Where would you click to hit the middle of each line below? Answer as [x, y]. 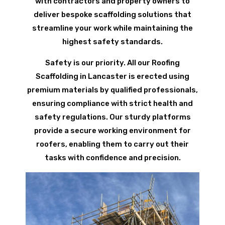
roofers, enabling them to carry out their [113, 144]
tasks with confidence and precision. [113, 158]
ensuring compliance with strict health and [113, 104]
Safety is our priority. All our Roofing [113, 63]
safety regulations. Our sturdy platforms [113, 117]
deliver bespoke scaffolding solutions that [113, 15]
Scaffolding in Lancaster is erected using [113, 77]
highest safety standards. [113, 42]
